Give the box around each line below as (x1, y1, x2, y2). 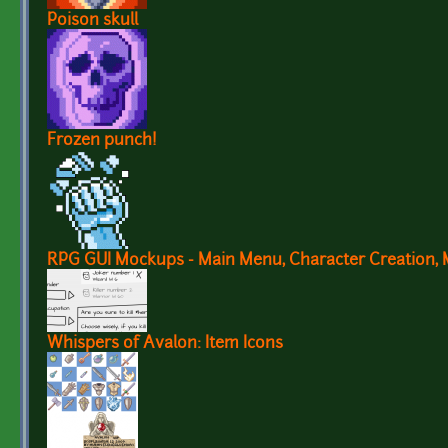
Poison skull (47, 13, 138, 30)
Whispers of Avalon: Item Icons (47, 336, 283, 353)
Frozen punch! (47, 133, 157, 150)
